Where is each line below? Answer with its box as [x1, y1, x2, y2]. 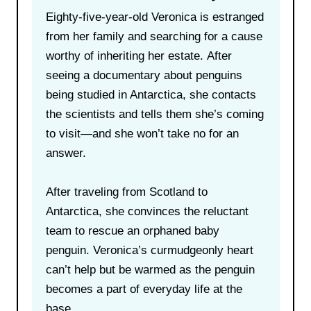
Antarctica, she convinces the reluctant [45, 204, 249, 218]
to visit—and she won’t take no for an [45, 126, 239, 140]
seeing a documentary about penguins [45, 68, 242, 82]
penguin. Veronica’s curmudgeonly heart [45, 243, 253, 257]
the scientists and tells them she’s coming [45, 107, 264, 121]
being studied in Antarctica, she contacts [45, 87, 256, 101]
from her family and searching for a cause [45, 29, 262, 43]
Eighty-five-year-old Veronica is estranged [45, 10, 264, 24]
